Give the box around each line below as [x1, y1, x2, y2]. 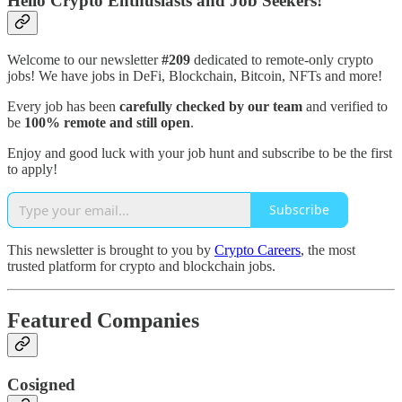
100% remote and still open [21, 114, 190, 130]
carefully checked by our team [119, 98, 302, 114]
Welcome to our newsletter [7, 51, 162, 67]
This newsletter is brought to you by [7, 241, 214, 258]
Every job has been [7, 98, 119, 114]
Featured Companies [7, 308, 199, 332]
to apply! [7, 161, 57, 177]
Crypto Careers [214, 241, 301, 258]
